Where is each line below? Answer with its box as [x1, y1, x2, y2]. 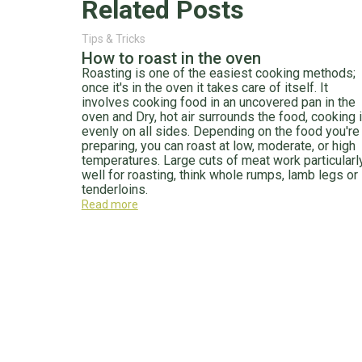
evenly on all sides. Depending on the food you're [81, 124, 360, 139]
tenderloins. [81, 182, 148, 197]
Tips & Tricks [81, 32, 145, 45]
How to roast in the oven [81, 48, 261, 68]
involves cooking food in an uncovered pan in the [81, 95, 356, 110]
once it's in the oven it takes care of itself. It [81, 80, 328, 95]
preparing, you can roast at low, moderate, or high [81, 138, 356, 154]
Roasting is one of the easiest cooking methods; [81, 65, 356, 81]
